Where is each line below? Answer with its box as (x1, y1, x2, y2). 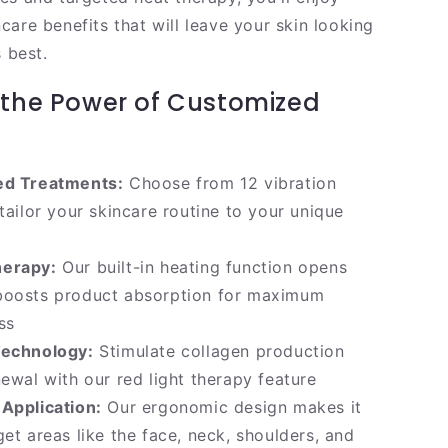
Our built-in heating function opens (56, 257, 348, 278)
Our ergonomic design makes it (101, 397, 362, 418)
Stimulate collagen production (93, 341, 345, 362)
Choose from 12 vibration (123, 173, 337, 194)
